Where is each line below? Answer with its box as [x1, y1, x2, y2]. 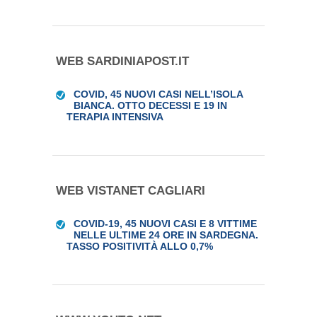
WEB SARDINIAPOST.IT [56, 54, 189, 68]
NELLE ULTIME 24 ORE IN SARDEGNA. [74, 229, 258, 241]
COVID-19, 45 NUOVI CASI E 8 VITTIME [74, 218, 257, 229]
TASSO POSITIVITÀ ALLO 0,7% [67, 241, 213, 252]
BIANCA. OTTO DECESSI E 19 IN [74, 100, 227, 111]
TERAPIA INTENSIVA [67, 111, 163, 122]
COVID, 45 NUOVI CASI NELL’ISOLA [74, 88, 243, 100]
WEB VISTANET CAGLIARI [56, 184, 205, 197]
